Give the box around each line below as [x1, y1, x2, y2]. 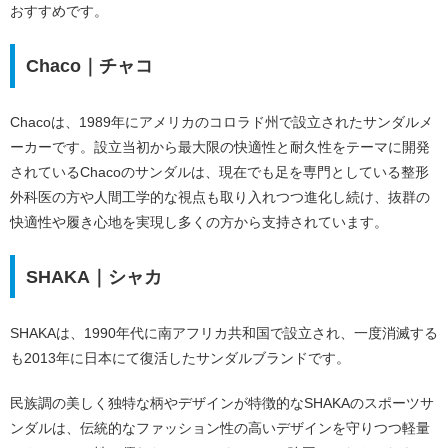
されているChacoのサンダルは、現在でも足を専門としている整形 [10, 164, 429, 181]
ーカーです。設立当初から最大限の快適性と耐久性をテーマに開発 [10, 139, 430, 156]
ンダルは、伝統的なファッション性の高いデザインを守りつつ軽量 [10, 419, 430, 436]
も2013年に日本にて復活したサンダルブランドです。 [10, 350, 350, 367]
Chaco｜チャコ [25, 55, 153, 76]
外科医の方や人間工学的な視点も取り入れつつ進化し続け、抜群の [10, 189, 430, 206]
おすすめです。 [10, 3, 108, 20]
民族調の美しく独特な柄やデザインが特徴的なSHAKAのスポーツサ [10, 394, 434, 411]
